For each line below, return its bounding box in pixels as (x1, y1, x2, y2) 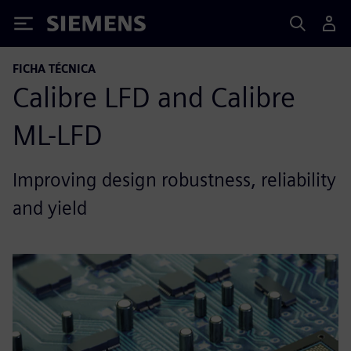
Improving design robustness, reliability (13, 168, 336, 191)
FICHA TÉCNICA (13, 62, 96, 75)
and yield (13, 197, 87, 219)
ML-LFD (13, 118, 103, 152)
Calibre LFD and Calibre (13, 80, 295, 114)
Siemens (47, 18, 99, 34)
